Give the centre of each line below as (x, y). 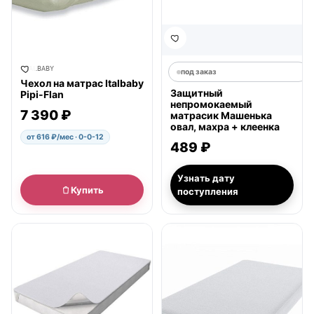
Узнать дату (206, 178)
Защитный (197, 93)
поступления (208, 191)
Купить (87, 190)
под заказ (199, 72)
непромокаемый (211, 104)
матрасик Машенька (221, 115)
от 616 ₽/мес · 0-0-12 (65, 137)
